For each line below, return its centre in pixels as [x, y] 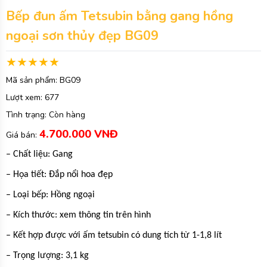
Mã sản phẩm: [33, 80]
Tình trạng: [27, 115]
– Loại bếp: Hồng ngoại [50, 195]
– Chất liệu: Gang [39, 154]
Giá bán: [23, 135]
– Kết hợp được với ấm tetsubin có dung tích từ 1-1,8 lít [114, 235]
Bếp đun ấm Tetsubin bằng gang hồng [119, 16]
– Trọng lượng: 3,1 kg [47, 256]
